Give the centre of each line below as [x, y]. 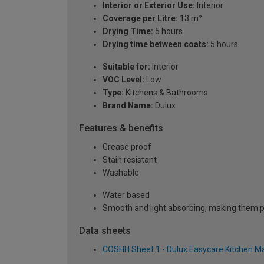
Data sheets [105, 231]
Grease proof [127, 147]
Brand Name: [128, 106]
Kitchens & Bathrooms [166, 93]
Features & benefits [121, 128]
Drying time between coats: [156, 44]
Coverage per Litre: [140, 19]
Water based [126, 195]
